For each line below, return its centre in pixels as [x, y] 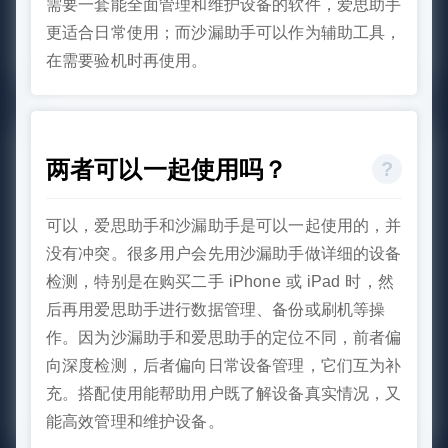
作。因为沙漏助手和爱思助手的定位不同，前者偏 [224, 337]
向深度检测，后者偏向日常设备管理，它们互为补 [224, 365]
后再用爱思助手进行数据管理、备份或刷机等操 [216, 309]
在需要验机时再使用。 [127, 60]
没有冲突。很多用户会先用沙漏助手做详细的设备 [224, 253]
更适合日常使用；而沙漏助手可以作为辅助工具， [224, 32]
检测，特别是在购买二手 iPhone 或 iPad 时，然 [220, 281]
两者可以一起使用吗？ [167, 169]
